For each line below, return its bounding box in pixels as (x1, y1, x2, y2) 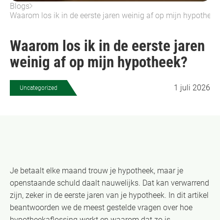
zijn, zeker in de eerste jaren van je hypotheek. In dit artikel (10, 190, 209, 200)
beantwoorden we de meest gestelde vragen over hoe (10, 202, 192, 212)
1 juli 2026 (174, 83, 210, 93)
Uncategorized (20, 84, 57, 91)
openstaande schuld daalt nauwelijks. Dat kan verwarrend (10, 178, 209, 188)
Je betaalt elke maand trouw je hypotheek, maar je (10, 165, 183, 175)
